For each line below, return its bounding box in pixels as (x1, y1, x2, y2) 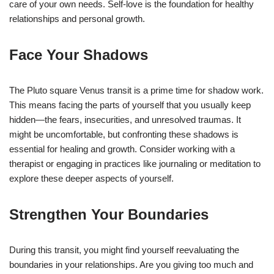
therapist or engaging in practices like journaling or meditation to (9, 158, 261, 169)
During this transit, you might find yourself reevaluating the (9, 244, 239, 255)
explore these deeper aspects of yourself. (9, 172, 174, 183)
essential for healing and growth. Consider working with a (9, 143, 235, 154)
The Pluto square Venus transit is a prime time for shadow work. (9, 84, 264, 95)
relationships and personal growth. (9, 13, 145, 24)
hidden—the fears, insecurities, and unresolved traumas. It (9, 114, 241, 125)
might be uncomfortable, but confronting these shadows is (9, 128, 239, 139)
